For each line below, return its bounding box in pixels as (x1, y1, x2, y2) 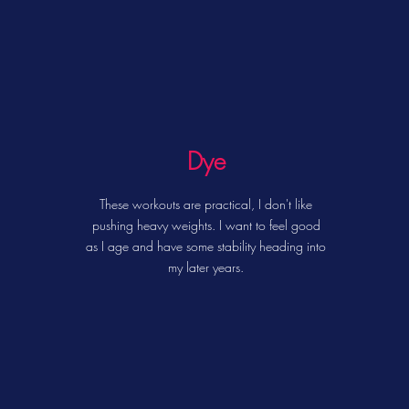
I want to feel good (215, 216, 320, 234)
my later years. (168, 258, 245, 276)
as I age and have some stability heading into (86, 237, 327, 255)
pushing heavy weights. (91, 216, 215, 234)
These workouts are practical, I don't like (100, 195, 313, 213)
